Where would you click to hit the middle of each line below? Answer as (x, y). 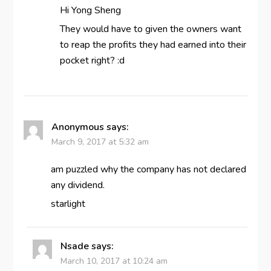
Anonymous (77, 127)
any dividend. (77, 185)
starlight (68, 204)
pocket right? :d (92, 61)
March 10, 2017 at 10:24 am (114, 261)
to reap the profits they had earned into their (153, 45)
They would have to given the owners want (150, 29)
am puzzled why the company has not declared (148, 170)
